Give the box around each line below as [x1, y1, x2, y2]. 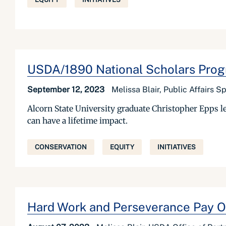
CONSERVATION [35, 143, 87, 151]
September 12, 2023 [27, 85, 106, 94]
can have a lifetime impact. [27, 116, 128, 126]
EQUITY [110, 143, 134, 151]
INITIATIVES [157, 143, 196, 151]
